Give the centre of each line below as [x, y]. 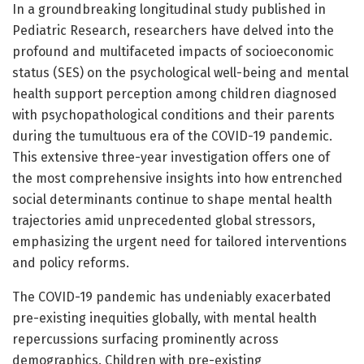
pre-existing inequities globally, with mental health [165, 318]
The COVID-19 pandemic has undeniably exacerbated [172, 297]
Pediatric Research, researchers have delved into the [173, 31]
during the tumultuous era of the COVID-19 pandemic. [172, 136]
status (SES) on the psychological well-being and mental [180, 73]
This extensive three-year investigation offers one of [171, 158]
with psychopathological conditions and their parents [173, 115]
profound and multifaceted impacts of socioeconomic [173, 52]
